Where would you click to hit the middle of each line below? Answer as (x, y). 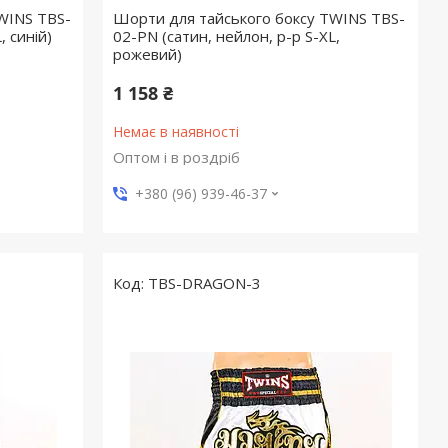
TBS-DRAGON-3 (205, 283)
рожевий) (148, 54)
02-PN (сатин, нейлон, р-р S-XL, (227, 36)
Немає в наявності (176, 132)
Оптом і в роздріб (177, 157)
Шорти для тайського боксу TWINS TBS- (259, 18)
